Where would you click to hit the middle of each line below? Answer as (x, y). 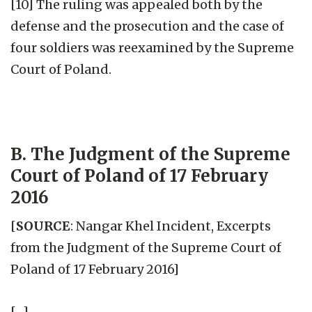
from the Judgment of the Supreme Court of (146, 247)
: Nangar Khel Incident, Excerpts (171, 226)
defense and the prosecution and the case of (147, 26)
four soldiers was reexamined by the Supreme (152, 47)
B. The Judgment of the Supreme (150, 154)
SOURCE (43, 226)
